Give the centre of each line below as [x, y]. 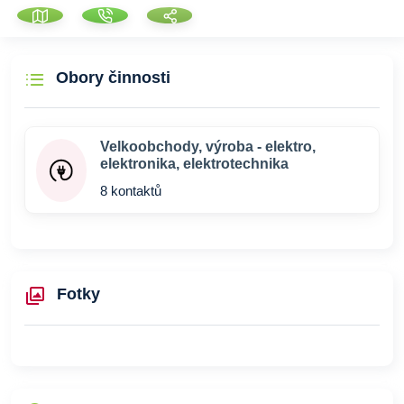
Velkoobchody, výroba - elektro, [208, 147]
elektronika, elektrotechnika [195, 164]
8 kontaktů [131, 191]
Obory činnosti [113, 78]
